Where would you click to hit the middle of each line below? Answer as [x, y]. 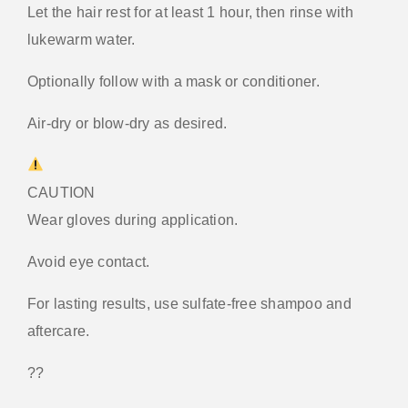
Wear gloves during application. [133, 219]
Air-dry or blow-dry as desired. [127, 123]
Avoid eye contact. [89, 261]
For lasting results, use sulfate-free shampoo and [189, 303]
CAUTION [61, 192]
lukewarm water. [82, 39]
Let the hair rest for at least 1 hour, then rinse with [190, 12]
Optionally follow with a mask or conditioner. [173, 81]
